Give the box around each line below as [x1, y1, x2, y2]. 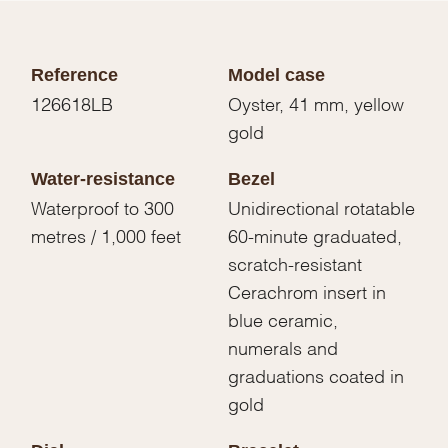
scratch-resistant [228, 257, 362, 267]
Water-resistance [31, 168, 176, 189]
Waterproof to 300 [31, 201, 175, 211]
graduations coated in [228, 369, 404, 379]
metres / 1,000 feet [31, 229, 182, 239]
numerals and [228, 341, 338, 351]
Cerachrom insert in [228, 285, 386, 295]
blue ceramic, [228, 313, 338, 323]
